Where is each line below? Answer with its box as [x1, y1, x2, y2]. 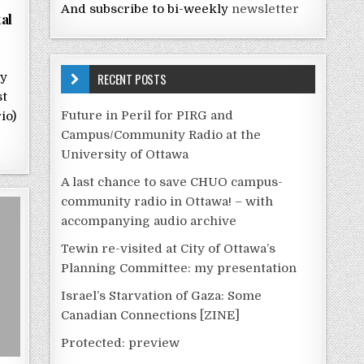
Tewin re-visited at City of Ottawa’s [61, 240, 276, 256]
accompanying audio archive [61, 213, 237, 228]
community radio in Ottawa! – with [61, 193, 274, 209]
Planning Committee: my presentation [61, 260, 297, 275]
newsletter [232, 2, 300, 17]
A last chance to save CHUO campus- [61, 174, 284, 189]
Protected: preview [61, 335, 180, 350]
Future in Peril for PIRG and [61, 107, 234, 123]
